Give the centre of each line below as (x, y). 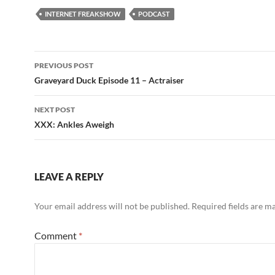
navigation (72, 82)
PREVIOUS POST (64, 65)
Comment (56, 235)
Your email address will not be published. (112, 206)
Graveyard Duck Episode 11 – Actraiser (109, 80)
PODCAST (154, 14)
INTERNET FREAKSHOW (83, 14)
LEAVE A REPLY (69, 176)
